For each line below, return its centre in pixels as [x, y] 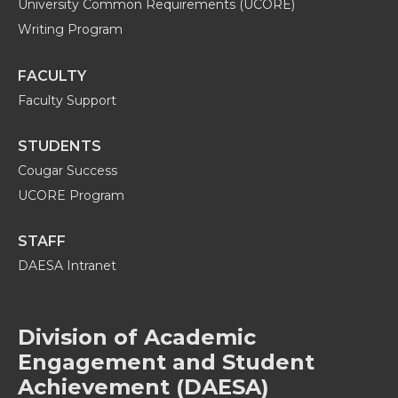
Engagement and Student [166, 362]
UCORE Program [71, 196]
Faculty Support [67, 100]
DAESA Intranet [67, 266]
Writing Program [70, 30]
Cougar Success [68, 171]
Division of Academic [137, 337]
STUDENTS [60, 147]
